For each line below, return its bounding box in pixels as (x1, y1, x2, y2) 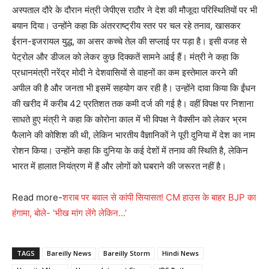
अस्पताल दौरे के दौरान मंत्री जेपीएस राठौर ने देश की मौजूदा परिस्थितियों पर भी (12, 4, 257, 16)
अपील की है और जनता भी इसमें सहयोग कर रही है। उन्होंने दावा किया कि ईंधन (12, 82, 256, 94)
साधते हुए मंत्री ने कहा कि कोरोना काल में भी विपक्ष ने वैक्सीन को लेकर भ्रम (12, 113, 247, 125)
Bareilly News (47, 249, 91, 258)
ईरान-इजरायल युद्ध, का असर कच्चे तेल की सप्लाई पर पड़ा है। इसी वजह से (12, 35, 247, 47)
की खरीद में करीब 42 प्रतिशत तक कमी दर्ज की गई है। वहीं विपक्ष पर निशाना (12, 98, 253, 110)
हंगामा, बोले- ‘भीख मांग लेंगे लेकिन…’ (12, 207, 127, 219)
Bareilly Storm (103, 249, 150, 258)
